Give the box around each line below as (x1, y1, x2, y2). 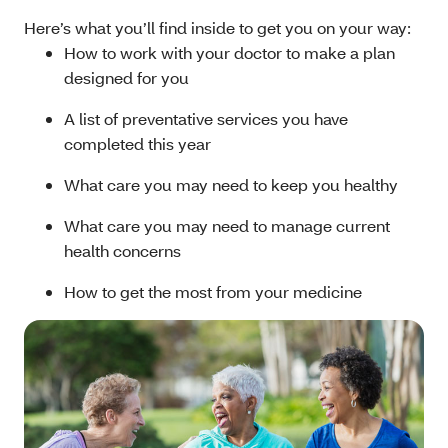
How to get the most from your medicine (64, 281, 362, 303)
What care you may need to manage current (64, 215, 390, 237)
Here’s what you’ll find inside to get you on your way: (24, 17, 415, 39)
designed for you (64, 67, 193, 89)
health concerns (64, 240, 185, 262)
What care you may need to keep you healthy (64, 174, 402, 196)
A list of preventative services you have (64, 108, 348, 130)
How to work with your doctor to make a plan (64, 42, 395, 64)
